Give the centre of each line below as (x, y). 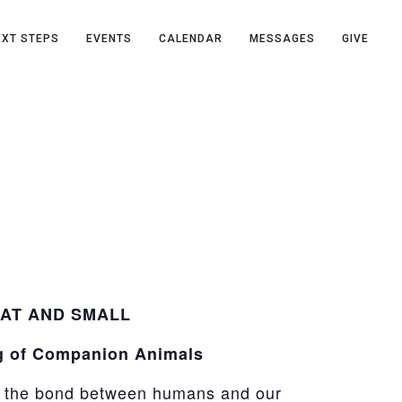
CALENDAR (191, 38)
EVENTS (109, 38)
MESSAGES (283, 38)
